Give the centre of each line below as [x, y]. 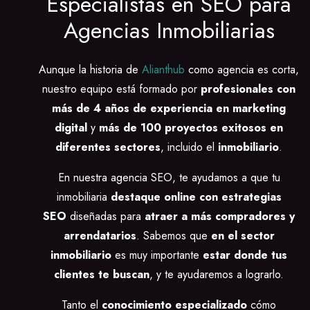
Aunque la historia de [90, 70]
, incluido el [189, 147]
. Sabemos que [172, 236]
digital [71, 128]
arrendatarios [100, 236]
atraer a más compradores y [220, 217]
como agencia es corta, [242, 70]
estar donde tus [245, 255]
